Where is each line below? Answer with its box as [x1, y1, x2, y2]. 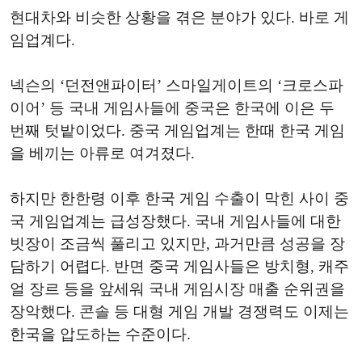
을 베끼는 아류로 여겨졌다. [10, 145, 195, 162]
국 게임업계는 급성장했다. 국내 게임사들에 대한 [10, 213, 341, 229]
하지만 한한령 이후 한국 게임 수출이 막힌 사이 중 [10, 190, 349, 207]
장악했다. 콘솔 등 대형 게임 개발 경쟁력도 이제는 [10, 303, 349, 320]
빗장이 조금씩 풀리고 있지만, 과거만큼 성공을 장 [10, 235, 345, 252]
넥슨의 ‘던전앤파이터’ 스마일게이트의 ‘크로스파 [10, 77, 343, 94]
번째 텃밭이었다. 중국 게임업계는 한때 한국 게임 [10, 122, 345, 139]
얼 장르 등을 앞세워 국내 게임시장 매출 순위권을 [10, 280, 345, 297]
